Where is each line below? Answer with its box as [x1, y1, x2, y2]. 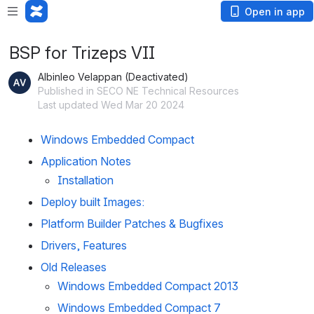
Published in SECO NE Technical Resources [38, 85, 239, 97]
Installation [57, 173, 114, 187]
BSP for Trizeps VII [9, 43, 155, 63]
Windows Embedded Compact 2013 [57, 279, 238, 293]
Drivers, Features [41, 238, 127, 252]
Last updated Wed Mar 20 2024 [38, 99, 184, 111]
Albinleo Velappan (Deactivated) [38, 71, 189, 83]
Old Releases [41, 260, 107, 274]
